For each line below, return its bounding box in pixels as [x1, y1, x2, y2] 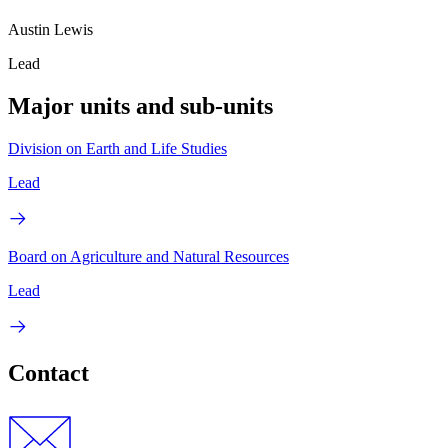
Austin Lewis [8, 21, 93, 39]
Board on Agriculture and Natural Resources [8, 247, 289, 265]
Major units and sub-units [8, 93, 273, 120]
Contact [8, 359, 89, 386]
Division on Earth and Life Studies [8, 139, 227, 157]
